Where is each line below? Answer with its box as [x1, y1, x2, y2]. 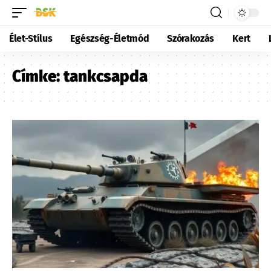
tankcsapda [64, 67, 148, 86]
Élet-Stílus [9, 33, 53, 44]
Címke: [12, 67, 64, 86]
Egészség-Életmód [70, 33, 149, 44]
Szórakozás [167, 33, 215, 44]
